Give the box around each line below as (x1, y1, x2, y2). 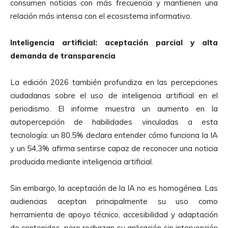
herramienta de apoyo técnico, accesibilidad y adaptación (10, 209, 218, 219)
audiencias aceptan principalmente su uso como (10, 196, 218, 206)
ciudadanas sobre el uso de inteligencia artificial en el (10, 90, 218, 100)
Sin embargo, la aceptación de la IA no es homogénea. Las (10, 183, 218, 193)
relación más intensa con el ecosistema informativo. (10, 11, 192, 21)
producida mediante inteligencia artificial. (10, 156, 153, 166)
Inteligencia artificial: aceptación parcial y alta (10, 37, 218, 47)
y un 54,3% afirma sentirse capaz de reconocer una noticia (10, 143, 218, 153)
